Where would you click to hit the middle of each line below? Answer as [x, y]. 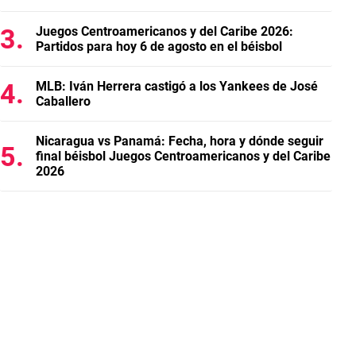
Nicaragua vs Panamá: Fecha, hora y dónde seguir [180, 141]
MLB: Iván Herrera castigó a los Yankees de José [177, 86]
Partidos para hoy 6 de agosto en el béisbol [159, 46]
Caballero [63, 101]
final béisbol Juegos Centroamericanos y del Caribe [183, 156]
